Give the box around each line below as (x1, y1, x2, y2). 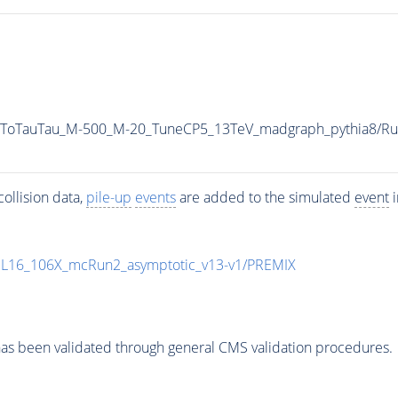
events (134, 187, 176, 207)
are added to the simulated (175, 187, 354, 207)
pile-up (85, 187, 131, 207)
